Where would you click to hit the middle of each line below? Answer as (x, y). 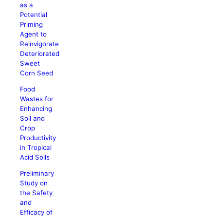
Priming (32, 24)
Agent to (34, 34)
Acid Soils (35, 157)
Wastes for (37, 99)
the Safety (36, 193)
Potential (34, 14)
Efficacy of (36, 212)
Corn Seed (37, 73)
